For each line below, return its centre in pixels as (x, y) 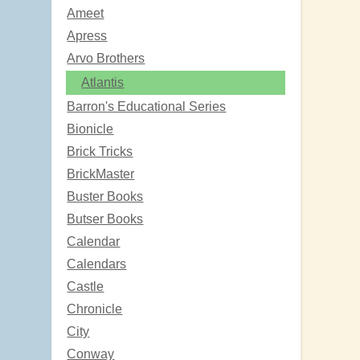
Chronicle (95, 309)
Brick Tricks (100, 151)
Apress (87, 35)
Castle (86, 286)
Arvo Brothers (106, 58)
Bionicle (90, 129)
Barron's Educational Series (147, 106)
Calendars (97, 264)
